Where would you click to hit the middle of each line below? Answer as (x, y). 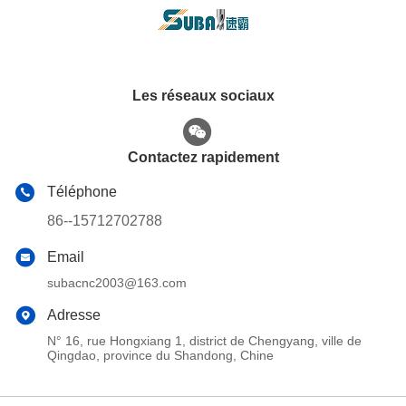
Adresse (74, 314)
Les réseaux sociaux (203, 95)
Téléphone (82, 191)
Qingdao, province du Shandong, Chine (160, 355)
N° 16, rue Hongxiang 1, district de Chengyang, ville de (204, 340)
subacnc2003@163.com (117, 282)
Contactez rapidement (203, 157)
